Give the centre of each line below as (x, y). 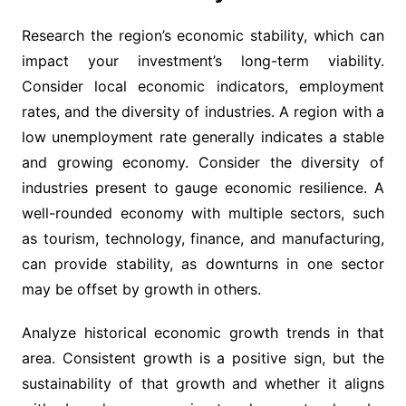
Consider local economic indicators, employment (203, 87)
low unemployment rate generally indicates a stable (203, 137)
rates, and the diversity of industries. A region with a (203, 112)
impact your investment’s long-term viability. (203, 61)
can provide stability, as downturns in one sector (203, 264)
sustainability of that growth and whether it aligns (203, 384)
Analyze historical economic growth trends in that (203, 333)
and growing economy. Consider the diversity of (203, 163)
